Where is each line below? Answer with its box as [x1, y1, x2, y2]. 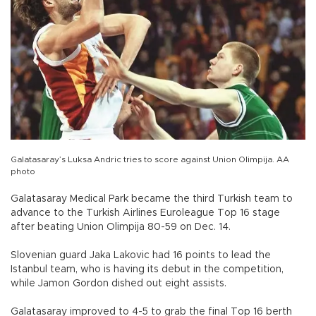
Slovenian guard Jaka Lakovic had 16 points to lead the [11, 250, 271, 261]
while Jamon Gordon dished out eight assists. [11, 279, 226, 289]
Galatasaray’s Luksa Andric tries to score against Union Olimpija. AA [11, 155, 289, 164]
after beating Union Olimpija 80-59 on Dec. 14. [11, 222, 231, 233]
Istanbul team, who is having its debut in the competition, [11, 265, 284, 275]
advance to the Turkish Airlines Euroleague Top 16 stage [11, 208, 280, 219]
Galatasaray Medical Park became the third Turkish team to [11, 194, 293, 205]
